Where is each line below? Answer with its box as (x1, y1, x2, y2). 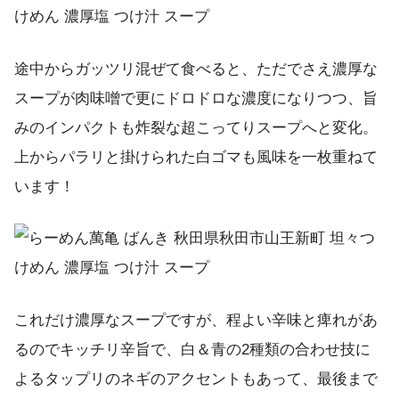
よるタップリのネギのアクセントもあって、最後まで (14, 370, 378, 387)
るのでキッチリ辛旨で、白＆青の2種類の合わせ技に (14, 340, 370, 358)
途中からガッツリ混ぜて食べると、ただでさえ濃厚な (14, 60, 378, 77)
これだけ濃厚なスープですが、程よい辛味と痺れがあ (14, 311, 378, 329)
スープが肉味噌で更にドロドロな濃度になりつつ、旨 (14, 89, 378, 107)
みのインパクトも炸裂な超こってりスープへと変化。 (14, 118, 378, 136)
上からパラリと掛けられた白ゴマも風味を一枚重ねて (14, 148, 378, 166)
